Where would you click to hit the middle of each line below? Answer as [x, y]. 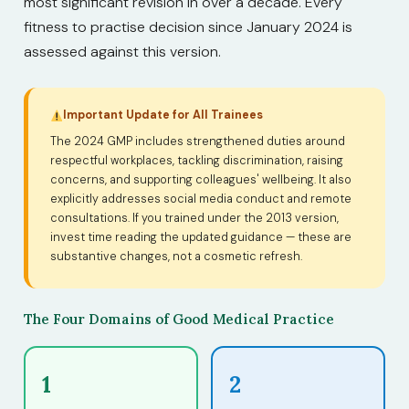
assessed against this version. [122, 52]
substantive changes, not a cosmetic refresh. [176, 256]
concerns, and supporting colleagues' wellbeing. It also [201, 179]
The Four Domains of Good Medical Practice [179, 319]
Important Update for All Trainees [163, 115]
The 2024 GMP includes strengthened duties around [198, 141]
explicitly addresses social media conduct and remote [201, 199]
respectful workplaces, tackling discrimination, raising [197, 160]
